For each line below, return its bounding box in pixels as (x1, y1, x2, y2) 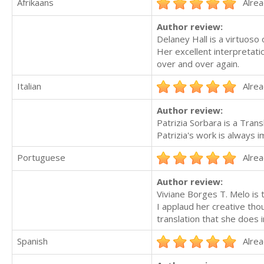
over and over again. (157, 58, 239, 70)
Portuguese (17, 151, 65, 164)
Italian (17, 80, 41, 93)
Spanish (17, 235, 48, 247)
